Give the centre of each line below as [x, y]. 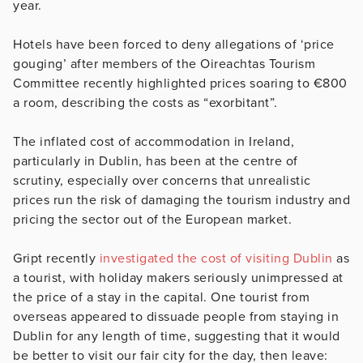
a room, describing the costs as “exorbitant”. [145, 102]
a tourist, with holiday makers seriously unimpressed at [178, 278]
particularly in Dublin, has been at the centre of [156, 161]
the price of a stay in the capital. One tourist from [161, 297]
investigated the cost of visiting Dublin [214, 258]
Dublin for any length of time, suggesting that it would [177, 336]
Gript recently [54, 258]
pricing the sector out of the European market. [152, 219]
